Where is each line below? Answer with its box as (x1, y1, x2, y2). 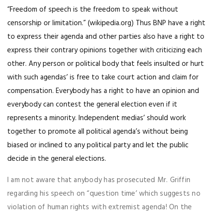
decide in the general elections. (7, 153, 106, 165)
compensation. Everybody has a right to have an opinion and (7, 85, 199, 97)
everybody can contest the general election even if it (7, 99, 177, 111)
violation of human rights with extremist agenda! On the (7, 201, 192, 214)
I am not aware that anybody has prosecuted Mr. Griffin (7, 174, 191, 186)
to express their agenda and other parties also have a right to (7, 31, 204, 43)
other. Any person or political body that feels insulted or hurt (7, 58, 204, 70)
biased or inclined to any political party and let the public (7, 139, 188, 152)
